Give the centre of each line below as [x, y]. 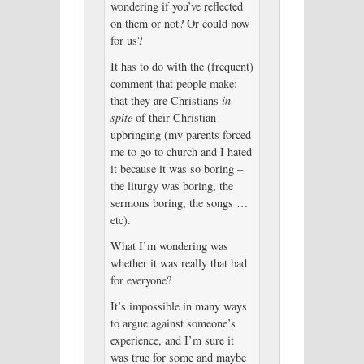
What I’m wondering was [169, 245]
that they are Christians [166, 101]
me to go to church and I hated [181, 152]
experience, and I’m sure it [172, 340]
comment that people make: [173, 84]
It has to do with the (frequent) [182, 67]
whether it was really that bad [178, 262]
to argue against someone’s [173, 323]
